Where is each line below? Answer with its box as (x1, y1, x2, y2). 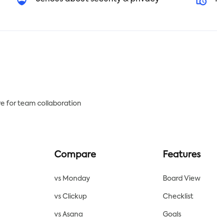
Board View (162, 175, 201, 182)
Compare (54, 151, 96, 159)
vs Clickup (54, 193, 87, 200)
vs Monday (54, 175, 91, 182)
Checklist (162, 193, 193, 200)
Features (162, 151, 201, 159)
